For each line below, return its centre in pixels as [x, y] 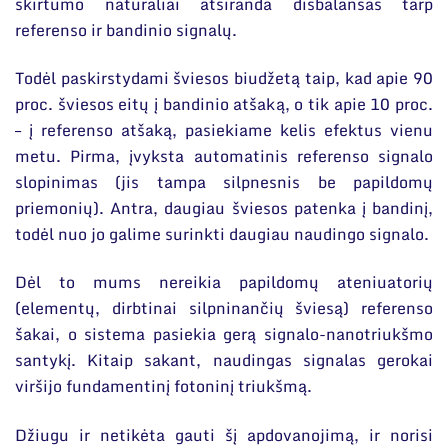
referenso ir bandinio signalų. [126, 29]
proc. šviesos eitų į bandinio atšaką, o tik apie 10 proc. [224, 103]
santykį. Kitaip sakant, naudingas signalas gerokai [224, 360]
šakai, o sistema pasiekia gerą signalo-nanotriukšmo [224, 334]
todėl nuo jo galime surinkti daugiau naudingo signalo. [222, 233]
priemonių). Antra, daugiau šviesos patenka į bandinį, [224, 207]
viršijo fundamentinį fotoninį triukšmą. [163, 386]
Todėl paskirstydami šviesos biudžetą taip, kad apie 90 [224, 77]
